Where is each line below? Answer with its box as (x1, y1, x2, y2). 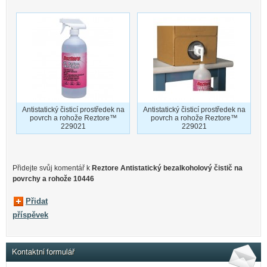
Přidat (26, 197, 48, 206)
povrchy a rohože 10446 (13, 175, 94, 184)
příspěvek (13, 210, 48, 220)
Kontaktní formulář (12, 247, 74, 256)
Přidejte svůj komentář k (13, 164, 92, 173)
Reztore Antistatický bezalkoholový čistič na (92, 164, 243, 173)
